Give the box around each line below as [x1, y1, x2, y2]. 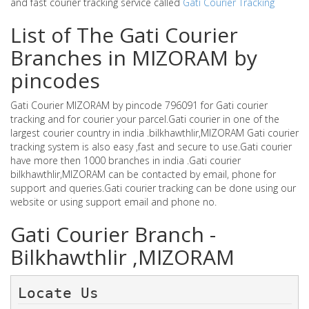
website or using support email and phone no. [10, 195, 217, 208]
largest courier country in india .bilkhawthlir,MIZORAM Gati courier [10, 126, 299, 139]
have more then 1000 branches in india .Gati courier [10, 154, 241, 167]
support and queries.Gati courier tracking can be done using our [10, 181, 296, 195]
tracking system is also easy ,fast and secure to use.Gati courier [10, 140, 292, 153]
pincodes [10, 66, 100, 94]
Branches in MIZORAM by [10, 43, 257, 72]
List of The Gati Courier [10, 21, 238, 49]
